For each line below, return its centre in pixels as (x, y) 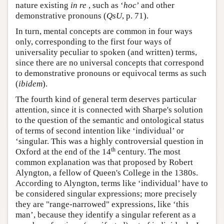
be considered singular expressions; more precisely (106, 194)
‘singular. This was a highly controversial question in (109, 141)
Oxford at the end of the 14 (63, 152)
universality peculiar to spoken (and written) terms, (106, 52)
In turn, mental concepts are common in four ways (104, 31)
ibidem (30, 84)
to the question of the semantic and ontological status (110, 120)
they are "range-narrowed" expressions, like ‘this (102, 204)
